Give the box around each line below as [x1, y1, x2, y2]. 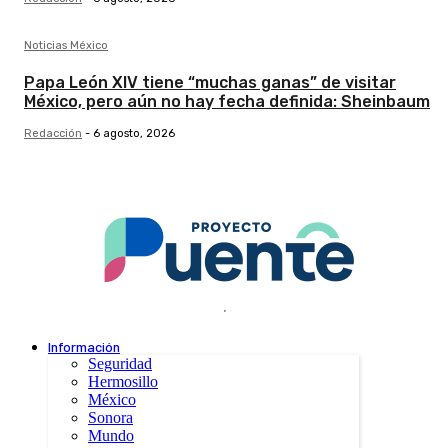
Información [48, 338, 120, 356]
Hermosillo [88, 373, 158, 391]
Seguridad [88, 355, 152, 373]
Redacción [24, 127, 82, 141]
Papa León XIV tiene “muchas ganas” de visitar [24, 73, 396, 93]
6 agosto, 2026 [93, 127, 175, 141]
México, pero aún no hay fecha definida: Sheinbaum [24, 92, 430, 112]
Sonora [88, 409, 133, 427]
